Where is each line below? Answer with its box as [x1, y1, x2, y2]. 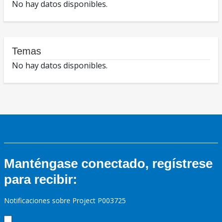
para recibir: [4, 172, 77, 187]
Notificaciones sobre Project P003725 [4, 196, 126, 206]
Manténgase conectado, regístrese [4, 156, 213, 171]
